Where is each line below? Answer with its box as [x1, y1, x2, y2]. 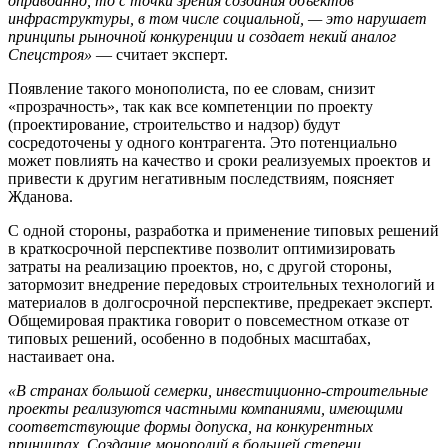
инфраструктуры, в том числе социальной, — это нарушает [8, 9, 427, 27]
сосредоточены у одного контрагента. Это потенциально [8, 133, 397, 151]
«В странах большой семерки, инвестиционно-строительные [8, 381, 428, 399]
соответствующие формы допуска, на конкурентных [8, 417, 373, 435]
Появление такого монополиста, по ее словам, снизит [8, 79, 375, 97]
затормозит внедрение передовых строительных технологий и [8, 275, 435, 293]
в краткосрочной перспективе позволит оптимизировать [8, 239, 395, 257]
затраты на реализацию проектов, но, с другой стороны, [8, 257, 392, 275]
